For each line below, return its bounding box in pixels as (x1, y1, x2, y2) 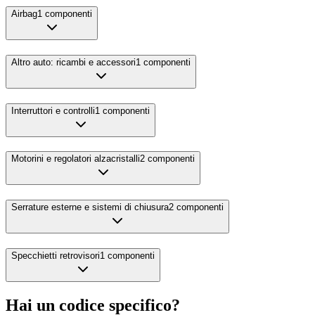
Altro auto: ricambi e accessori (11, 56, 136, 67)
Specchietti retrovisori (11, 250, 100, 261)
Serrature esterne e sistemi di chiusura (11, 202, 169, 213)
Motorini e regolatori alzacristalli (11, 153, 140, 165)
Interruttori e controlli (11, 105, 95, 116)
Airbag (11, 8, 37, 20)
